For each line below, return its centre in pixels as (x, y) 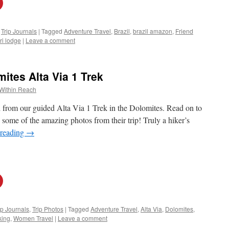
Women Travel (33, 218)
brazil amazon (153, 31)
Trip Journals (19, 31)
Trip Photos (48, 209)
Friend (184, 31)
